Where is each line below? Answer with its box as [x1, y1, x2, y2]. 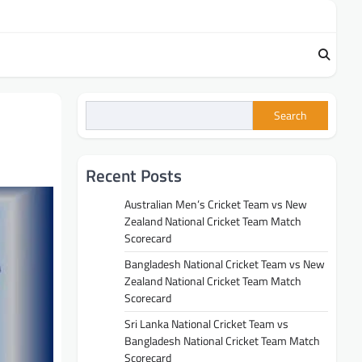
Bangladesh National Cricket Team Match [124, 331, 320, 350]
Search [274, 107, 307, 124]
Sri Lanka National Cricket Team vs [124, 314, 288, 333]
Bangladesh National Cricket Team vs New [124, 255, 325, 273]
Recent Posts [86, 162, 182, 188]
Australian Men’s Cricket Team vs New [124, 195, 307, 213]
